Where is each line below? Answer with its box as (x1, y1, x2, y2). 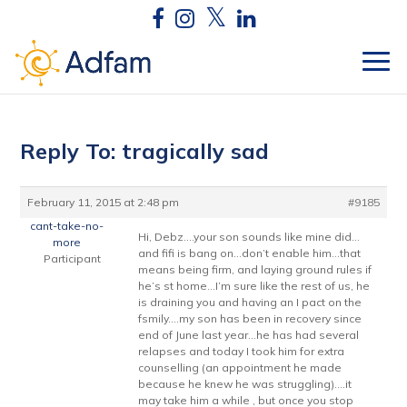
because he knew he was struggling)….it (138, 377, 352, 391)
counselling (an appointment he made (138, 361, 342, 374)
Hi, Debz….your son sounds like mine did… (138, 230, 361, 243)
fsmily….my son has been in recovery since (138, 312, 362, 325)
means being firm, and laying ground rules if (138, 263, 372, 276)
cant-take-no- (30, 219, 104, 233)
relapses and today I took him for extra (138, 344, 345, 358)
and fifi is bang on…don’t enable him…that (138, 246, 362, 260)
